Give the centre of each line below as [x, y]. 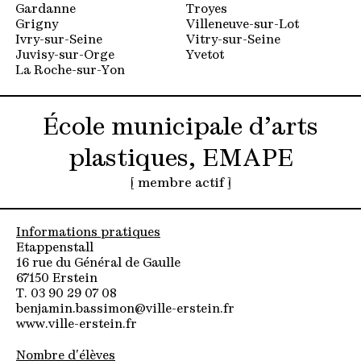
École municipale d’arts [180, 129]
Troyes [207, 10]
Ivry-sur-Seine [59, 41]
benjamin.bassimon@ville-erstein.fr [125, 310]
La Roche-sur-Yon [70, 72]
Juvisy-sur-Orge [65, 56]
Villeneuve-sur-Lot [243, 26]
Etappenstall [55, 249]
